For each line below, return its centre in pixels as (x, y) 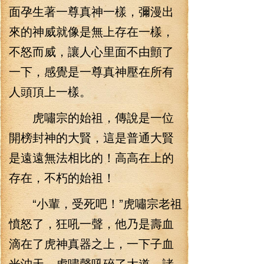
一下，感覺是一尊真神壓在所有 (91, 71)
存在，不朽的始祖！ (62, 177)
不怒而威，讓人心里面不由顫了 (91, 51)
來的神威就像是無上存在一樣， (91, 31)
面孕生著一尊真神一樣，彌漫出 (91, 11)
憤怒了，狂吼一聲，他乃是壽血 (91, 223)
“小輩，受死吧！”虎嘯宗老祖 (95, 203)
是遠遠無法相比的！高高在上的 (91, 157)
